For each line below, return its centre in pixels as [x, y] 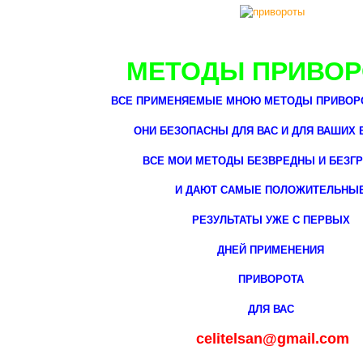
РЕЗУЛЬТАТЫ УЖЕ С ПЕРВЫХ [271, 220]
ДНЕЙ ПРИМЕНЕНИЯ [271, 250]
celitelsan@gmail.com [272, 338]
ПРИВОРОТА [271, 280]
